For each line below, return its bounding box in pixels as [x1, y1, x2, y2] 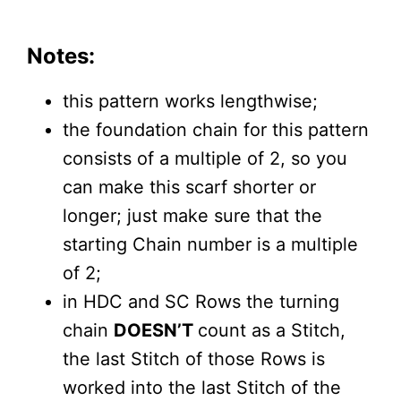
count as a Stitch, [198, 319, 346, 341]
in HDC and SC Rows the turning [63, 290, 339, 312]
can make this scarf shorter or [63, 175, 316, 198]
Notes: [27, 42, 95, 69]
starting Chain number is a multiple [63, 233, 358, 255]
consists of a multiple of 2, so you [63, 147, 347, 169]
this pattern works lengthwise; [63, 90, 318, 112]
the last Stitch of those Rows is [63, 347, 325, 370]
